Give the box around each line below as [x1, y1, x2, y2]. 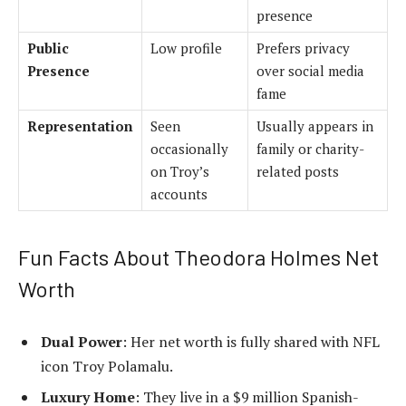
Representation [27, 116, 133, 135]
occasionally [150, 139, 228, 158]
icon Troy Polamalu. [41, 356, 173, 377]
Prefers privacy [256, 38, 350, 57]
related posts [256, 161, 339, 180]
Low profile [150, 38, 222, 57]
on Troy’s [150, 161, 209, 180]
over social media [256, 61, 364, 80]
